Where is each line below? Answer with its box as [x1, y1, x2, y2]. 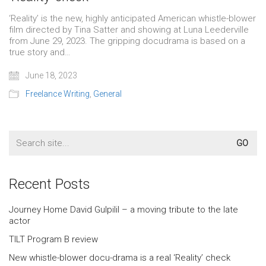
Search [8, 129, 37, 141]
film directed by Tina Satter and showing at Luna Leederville [9, 24, 249, 35]
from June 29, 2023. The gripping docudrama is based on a [9, 35, 245, 46]
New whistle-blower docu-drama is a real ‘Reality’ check [9, 252, 230, 263]
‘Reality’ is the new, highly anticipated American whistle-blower [9, 12, 256, 24]
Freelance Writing [26, 88, 90, 99]
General [93, 88, 122, 99]
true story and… [9, 46, 71, 58]
